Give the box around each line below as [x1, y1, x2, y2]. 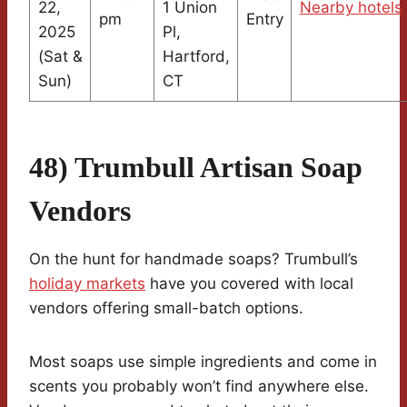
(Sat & [37, 47, 83, 66]
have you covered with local [145, 274, 353, 293]
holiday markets [29, 274, 145, 293]
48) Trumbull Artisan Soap [29, 151, 362, 184]
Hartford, [162, 47, 230, 66]
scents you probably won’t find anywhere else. [29, 377, 369, 396]
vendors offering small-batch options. [29, 299, 303, 318]
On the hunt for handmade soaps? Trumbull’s [29, 250, 358, 269]
